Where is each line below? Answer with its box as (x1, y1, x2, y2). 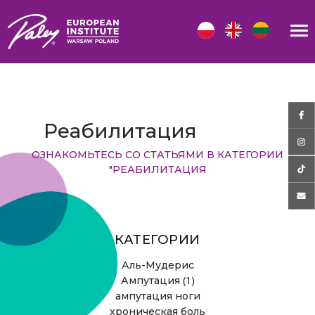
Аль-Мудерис (121, 259, 194, 271)
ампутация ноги (115, 290, 200, 302)
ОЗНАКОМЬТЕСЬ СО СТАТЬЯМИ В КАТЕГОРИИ (32, 148, 283, 161)
